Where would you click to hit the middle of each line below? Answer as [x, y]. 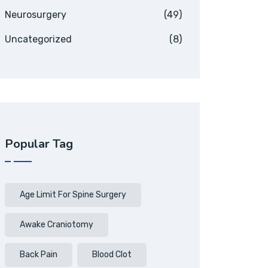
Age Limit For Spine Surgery [73, 195]
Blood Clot [112, 255]
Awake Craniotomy [57, 225]
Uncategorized [38, 39]
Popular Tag [39, 144]
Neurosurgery [36, 15]
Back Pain [39, 255]
